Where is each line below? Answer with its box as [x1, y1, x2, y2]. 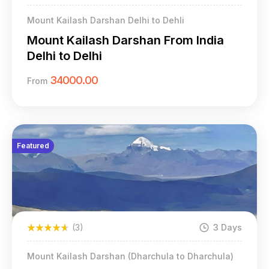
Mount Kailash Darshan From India [27, 32, 224, 47]
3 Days [213, 222, 242, 232]
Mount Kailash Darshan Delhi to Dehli [27, 14, 184, 25]
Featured [17, 141, 49, 150]
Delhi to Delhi [27, 48, 102, 63]
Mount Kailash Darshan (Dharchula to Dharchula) [27, 250, 234, 261]
